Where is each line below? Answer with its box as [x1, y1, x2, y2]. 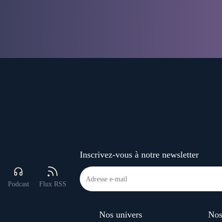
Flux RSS [39, 180, 66, 188]
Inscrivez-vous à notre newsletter [80, 150, 199, 160]
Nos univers [99, 210, 143, 220]
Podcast [7, 180, 29, 188]
